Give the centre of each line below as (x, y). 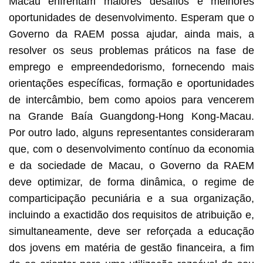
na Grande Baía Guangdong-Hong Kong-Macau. (131, 116)
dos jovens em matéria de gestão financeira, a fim (131, 247)
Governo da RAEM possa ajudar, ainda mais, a (131, 34)
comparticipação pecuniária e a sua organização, (131, 198)
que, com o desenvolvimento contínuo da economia (131, 149)
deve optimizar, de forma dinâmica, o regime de (131, 182)
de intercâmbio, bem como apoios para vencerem (131, 100)
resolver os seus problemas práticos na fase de (131, 50)
